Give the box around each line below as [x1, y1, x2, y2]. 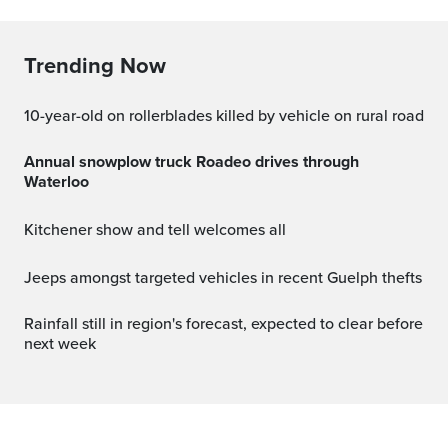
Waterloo [24, 171, 89, 192]
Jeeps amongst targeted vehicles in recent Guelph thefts [32, 267, 422, 288]
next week [24, 333, 96, 354]
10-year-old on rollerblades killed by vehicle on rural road [30, 105, 424, 126]
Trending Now [24, 52, 166, 79]
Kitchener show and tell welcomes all [34, 219, 286, 240]
